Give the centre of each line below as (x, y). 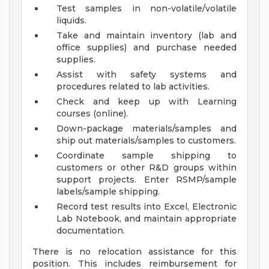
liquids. (71, 21)
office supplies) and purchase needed (147, 48)
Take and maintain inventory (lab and (147, 36)
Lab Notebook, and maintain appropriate (147, 219)
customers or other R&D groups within (147, 168)
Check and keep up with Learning (147, 102)
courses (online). (92, 114)
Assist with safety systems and (147, 75)
